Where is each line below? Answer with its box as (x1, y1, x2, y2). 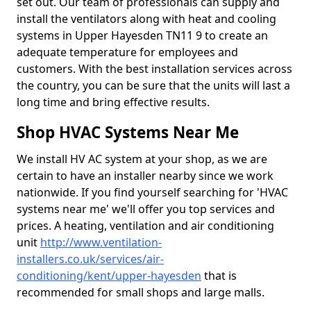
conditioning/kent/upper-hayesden (17, 268, 201, 283)
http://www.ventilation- (40, 235, 162, 250)
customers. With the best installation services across (17, 61, 292, 76)
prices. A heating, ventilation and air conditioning (17, 218, 274, 233)
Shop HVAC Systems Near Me (17, 121, 239, 143)
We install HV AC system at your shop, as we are (17, 151, 267, 167)
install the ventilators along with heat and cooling (17, 11, 276, 26)
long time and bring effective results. (17, 94, 210, 110)
